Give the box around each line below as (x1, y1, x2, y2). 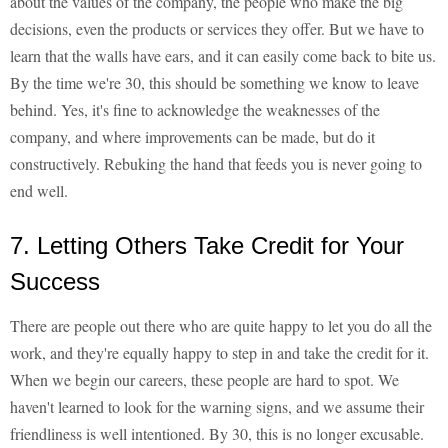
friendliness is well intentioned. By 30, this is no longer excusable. (10, 423, 424, 445)
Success (10, 268, 100, 296)
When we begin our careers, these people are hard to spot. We (10, 369, 399, 391)
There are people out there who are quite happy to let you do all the (10, 315, 432, 337)
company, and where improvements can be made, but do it (10, 126, 375, 148)
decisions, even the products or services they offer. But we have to (10, 18, 424, 40)
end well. (10, 180, 68, 202)
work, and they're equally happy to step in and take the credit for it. (10, 342, 429, 364)
